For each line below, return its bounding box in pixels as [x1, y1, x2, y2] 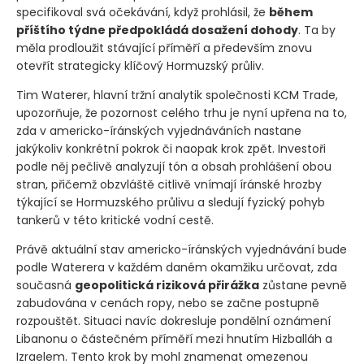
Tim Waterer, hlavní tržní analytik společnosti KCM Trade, [16, 87, 338, 104]
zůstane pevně [259, 277, 347, 294]
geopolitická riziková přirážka [75, 277, 259, 294]
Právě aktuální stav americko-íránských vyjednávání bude [16, 241, 347, 258]
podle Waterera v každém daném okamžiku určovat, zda [16, 259, 337, 276]
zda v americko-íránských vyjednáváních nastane [16, 123, 301, 140]
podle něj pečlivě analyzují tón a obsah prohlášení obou [16, 158, 331, 175]
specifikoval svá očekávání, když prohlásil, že [16, 4, 269, 21]
